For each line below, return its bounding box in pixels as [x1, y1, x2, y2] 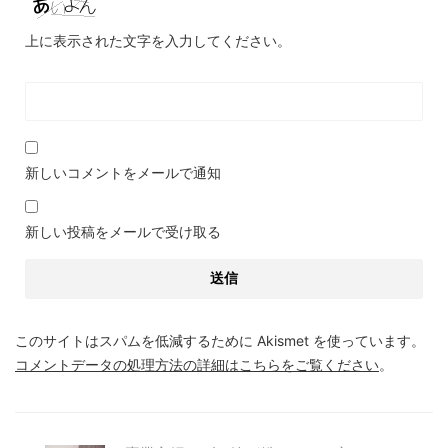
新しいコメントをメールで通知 [25, 164, 221, 182]
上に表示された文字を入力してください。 [25, 32, 291, 50]
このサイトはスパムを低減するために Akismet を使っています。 [15, 332, 425, 350]
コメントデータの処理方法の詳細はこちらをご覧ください [15, 356, 379, 374]
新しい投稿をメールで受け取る [25, 223, 221, 241]
